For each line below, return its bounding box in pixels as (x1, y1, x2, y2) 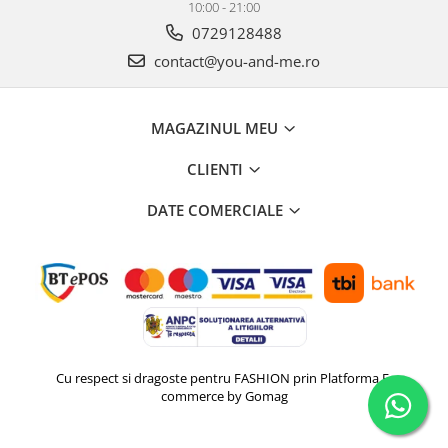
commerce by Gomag (160, 386, 288, 405)
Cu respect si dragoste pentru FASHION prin (55, 368, 317, 387)
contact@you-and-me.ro (150, 50, 320, 71)
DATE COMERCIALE (146, 199, 287, 220)
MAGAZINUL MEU (151, 117, 282, 138)
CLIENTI (186, 158, 247, 179)
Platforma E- (319, 368, 393, 387)
